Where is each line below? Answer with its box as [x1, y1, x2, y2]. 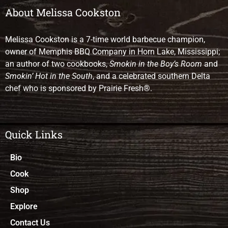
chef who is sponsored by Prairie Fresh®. [5, 83, 152, 93]
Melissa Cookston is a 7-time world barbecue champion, [5, 34, 205, 44]
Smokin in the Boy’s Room [109, 59, 202, 69]
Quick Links [5, 127, 63, 141]
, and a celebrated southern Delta [93, 71, 210, 81]
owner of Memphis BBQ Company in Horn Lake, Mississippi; [5, 46, 220, 56]
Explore [10, 201, 38, 211]
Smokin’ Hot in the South [5, 71, 93, 81]
